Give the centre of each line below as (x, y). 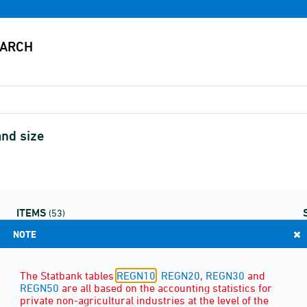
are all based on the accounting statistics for (165, 287)
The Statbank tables (68, 275)
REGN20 (181, 275)
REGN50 (39, 287)
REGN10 (136, 275)
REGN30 (225, 275)
